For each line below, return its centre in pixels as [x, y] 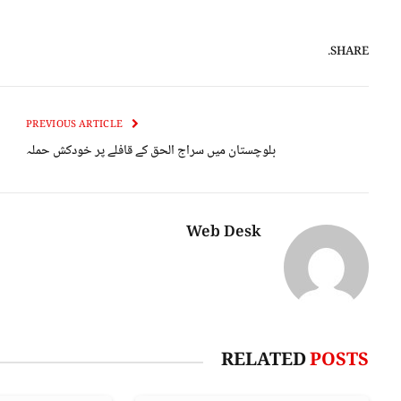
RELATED [265, 362]
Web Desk [224, 234]
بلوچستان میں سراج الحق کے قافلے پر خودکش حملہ [151, 152]
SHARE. [350, 51]
